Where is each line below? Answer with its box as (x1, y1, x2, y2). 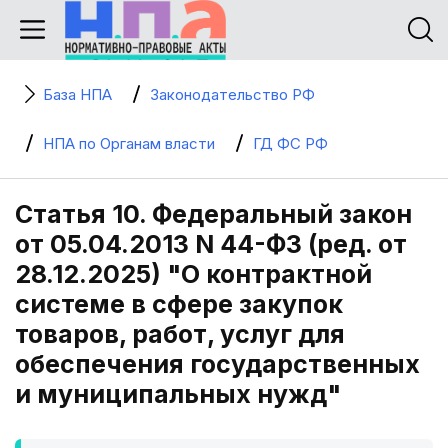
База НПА (43, 85, 112, 104)
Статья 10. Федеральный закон (15, 199, 412, 229)
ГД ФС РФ (253, 134, 328, 153)
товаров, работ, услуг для (15, 319, 345, 349)
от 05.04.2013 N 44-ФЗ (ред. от (15, 229, 407, 259)
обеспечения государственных (15, 349, 420, 379)
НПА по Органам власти (43, 134, 215, 153)
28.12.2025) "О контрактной (15, 259, 372, 289)
